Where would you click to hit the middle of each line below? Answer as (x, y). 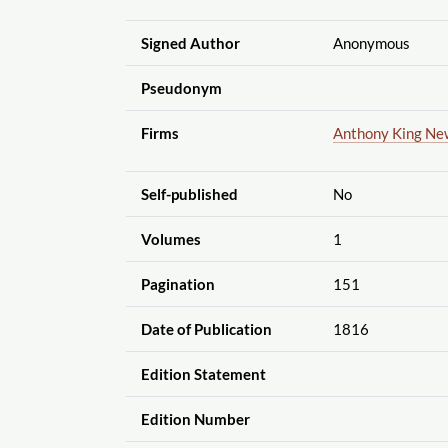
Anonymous (371, 42)
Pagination (177, 283)
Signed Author (190, 42)
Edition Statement (203, 373)
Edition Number (195, 418)
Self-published (189, 193)
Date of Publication (206, 328)
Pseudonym (181, 87)
